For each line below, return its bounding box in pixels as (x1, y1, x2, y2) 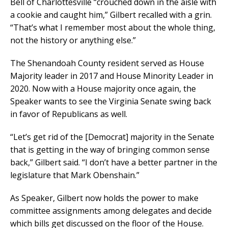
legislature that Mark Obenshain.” (10, 169, 139, 181)
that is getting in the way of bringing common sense (10, 144, 210, 156)
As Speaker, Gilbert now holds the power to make (10, 192, 198, 204)
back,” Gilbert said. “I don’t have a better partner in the (10, 157, 217, 168)
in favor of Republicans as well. (10, 108, 127, 120)
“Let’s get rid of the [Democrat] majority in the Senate (10, 131, 214, 143)
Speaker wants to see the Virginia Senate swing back (10, 96, 211, 107)
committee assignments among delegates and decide (10, 205, 212, 217)
